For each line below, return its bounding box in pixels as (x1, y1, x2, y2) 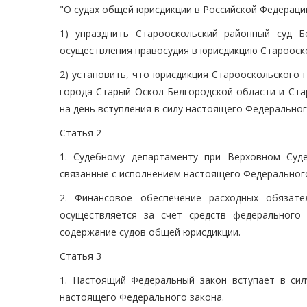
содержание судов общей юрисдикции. (60, 225, 241, 239)
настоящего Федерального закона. (60, 291, 224, 304)
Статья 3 (60, 249, 101, 263)
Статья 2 (60, 126, 101, 140)
